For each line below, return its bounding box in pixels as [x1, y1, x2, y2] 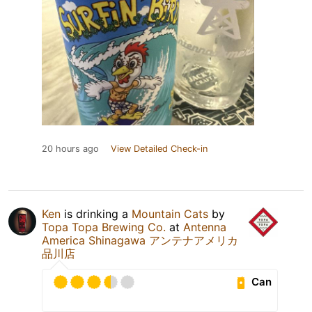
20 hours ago [42, 143, 99, 154]
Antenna [183, 219, 226, 234]
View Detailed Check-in [111, 143, 208, 154]
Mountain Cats [132, 206, 208, 221]
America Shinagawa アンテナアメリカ [42, 233, 238, 247]
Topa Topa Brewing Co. [42, 219, 166, 234]
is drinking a [61, 206, 132, 221]
